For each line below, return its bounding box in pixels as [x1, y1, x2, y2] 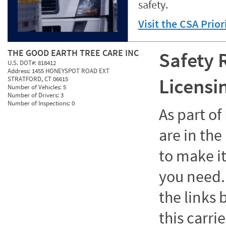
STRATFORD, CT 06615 [8, 75, 68, 83]
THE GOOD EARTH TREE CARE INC [8, 47, 139, 59]
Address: [8, 67, 32, 75]
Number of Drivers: [8, 91, 61, 99]
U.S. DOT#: [8, 59, 38, 67]
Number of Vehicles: [8, 83, 63, 91]
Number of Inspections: [8, 99, 72, 107]
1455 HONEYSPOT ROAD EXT [32, 67, 109, 75]
